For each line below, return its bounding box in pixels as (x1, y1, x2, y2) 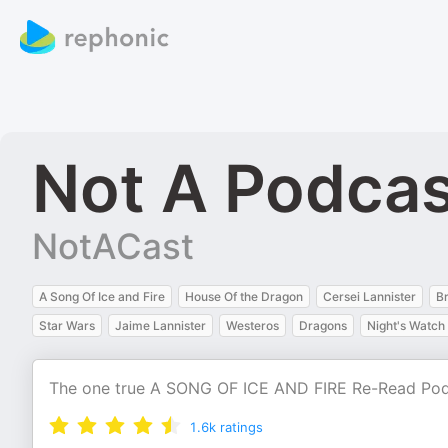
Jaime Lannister (115, 318, 206, 333)
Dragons (299, 318, 347, 333)
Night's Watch (367, 318, 445, 333)
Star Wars (39, 318, 95, 333)
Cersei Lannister (323, 289, 416, 304)
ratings (220, 419, 263, 435)
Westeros (226, 318, 279, 333)
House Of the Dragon (185, 289, 303, 304)
